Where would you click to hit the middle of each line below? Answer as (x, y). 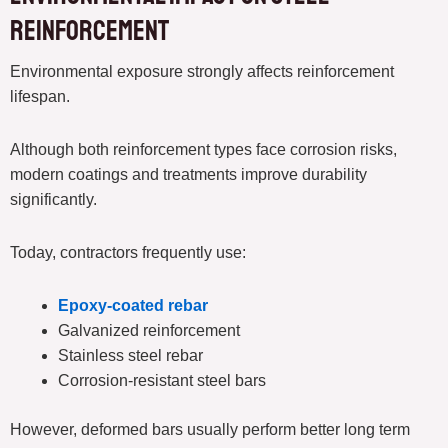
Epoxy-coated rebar (133, 306)
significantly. (53, 200)
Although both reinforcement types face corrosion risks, (203, 150)
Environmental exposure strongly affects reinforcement (202, 72)
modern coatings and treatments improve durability (188, 175)
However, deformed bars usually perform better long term (210, 430)
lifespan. (40, 97)
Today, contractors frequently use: (128, 253)
